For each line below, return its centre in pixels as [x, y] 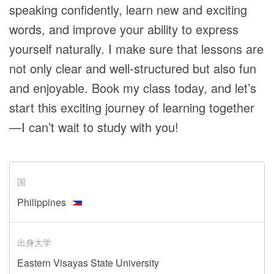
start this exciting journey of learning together [132, 107]
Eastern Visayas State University [88, 263]
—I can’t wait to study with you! [94, 127]
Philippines [42, 202]
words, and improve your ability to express [124, 29]
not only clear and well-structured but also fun [133, 68]
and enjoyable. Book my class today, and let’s [133, 88]
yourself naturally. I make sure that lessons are [136, 49]
